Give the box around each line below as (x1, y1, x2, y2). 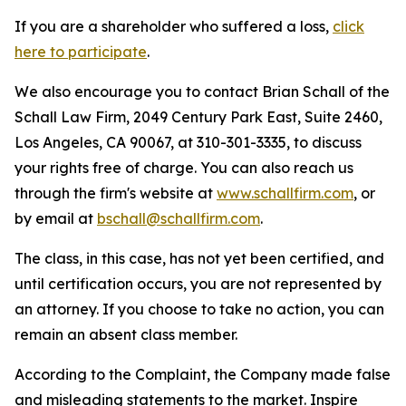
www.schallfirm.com (217, 184, 353, 202)
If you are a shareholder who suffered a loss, (14, 17, 333, 35)
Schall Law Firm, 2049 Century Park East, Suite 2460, (14, 108, 382, 126)
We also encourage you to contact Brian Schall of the (14, 82, 390, 101)
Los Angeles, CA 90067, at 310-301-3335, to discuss (14, 133, 362, 151)
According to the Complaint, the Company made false (14, 365, 391, 383)
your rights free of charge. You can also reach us (14, 159, 353, 177)
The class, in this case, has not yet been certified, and (14, 249, 384, 267)
